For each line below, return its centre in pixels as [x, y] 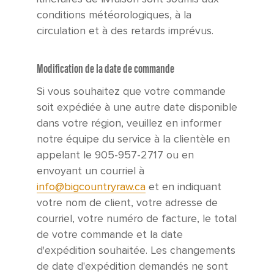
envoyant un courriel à [91, 171]
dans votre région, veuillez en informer [129, 124]
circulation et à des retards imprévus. [125, 31]
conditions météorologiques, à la [114, 15]
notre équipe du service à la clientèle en [133, 139]
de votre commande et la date [110, 235]
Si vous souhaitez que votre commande [131, 92]
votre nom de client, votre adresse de [127, 203]
